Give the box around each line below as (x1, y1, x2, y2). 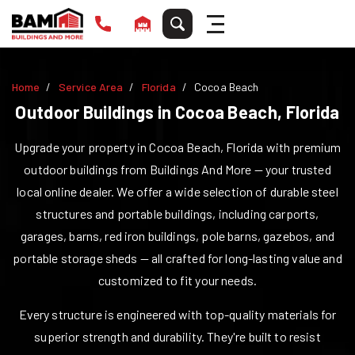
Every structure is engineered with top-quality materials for (18, 307, 337, 322)
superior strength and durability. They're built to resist (34, 329, 321, 344)
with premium (263, 139, 342, 155)
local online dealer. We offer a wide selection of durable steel (17, 184, 338, 199)
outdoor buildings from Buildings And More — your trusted (24, 162, 331, 177)
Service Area (58, 80, 124, 94)
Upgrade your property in (13, 139, 150, 155)
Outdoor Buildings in (15, 101, 175, 122)
